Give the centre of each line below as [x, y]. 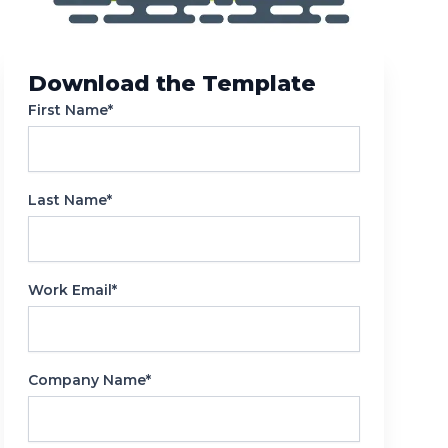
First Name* [70, 110]
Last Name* [70, 200]
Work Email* [72, 290]
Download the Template [172, 84]
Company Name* [89, 380]
